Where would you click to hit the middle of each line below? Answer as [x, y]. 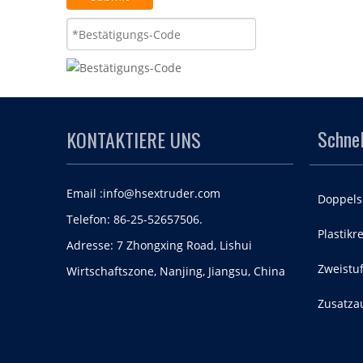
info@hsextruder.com [162, 193]
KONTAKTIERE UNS [134, 139]
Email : [85, 193]
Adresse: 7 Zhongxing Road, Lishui [159, 245]
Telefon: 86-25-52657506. [135, 219]
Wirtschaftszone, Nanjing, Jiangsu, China [176, 271]
